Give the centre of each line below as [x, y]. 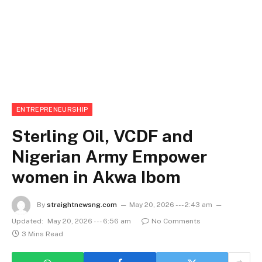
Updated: [27, 221]
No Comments [176, 221]
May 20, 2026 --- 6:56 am [89, 221]
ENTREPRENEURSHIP [52, 109]
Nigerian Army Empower [109, 156]
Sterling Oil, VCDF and [102, 136]
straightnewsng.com [82, 205]
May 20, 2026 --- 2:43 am [171, 205]
